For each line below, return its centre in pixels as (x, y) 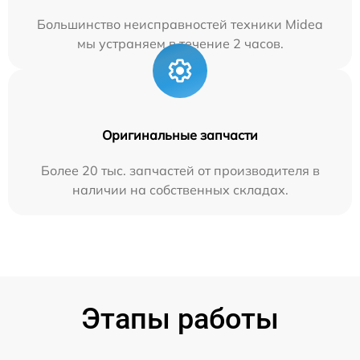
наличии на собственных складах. (180, 189)
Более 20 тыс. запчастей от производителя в (180, 170)
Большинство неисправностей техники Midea (180, 24)
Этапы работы (180, 319)
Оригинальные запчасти (180, 135)
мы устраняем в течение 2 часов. (180, 43)
